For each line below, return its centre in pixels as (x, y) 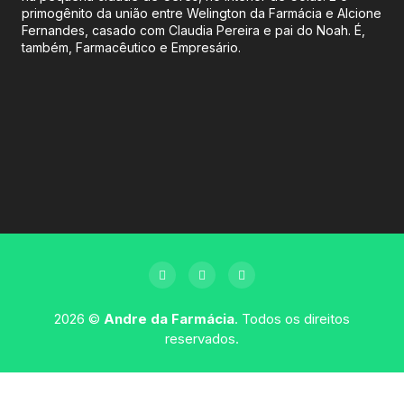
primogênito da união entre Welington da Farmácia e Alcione (202, 14)
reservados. (202, 339)
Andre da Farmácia (169, 319)
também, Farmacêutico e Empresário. (131, 48)
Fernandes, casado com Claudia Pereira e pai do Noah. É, (193, 31)
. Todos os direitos (292, 319)
